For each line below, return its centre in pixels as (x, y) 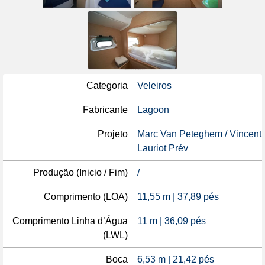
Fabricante (105, 110)
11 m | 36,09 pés (172, 221)
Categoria (107, 85)
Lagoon (153, 110)
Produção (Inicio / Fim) (80, 172)
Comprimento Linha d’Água (70, 221)
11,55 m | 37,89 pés (178, 197)
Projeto (113, 134)
